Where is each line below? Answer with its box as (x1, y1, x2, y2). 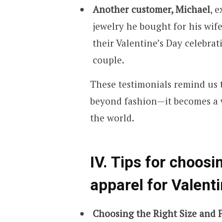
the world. (90, 111, 134, 124)
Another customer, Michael (92, 3, 210, 16)
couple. (92, 54, 124, 66)
